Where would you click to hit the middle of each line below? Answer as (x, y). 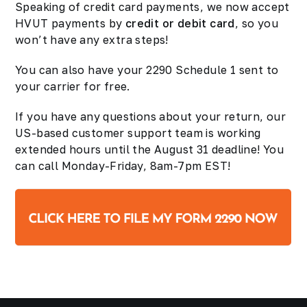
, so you (257, 23)
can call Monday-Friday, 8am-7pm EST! (123, 166)
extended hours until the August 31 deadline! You (150, 149)
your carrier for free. (73, 86)
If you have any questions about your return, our (151, 116)
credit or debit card (180, 23)
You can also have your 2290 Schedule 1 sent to (147, 70)
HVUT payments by (70, 23)
